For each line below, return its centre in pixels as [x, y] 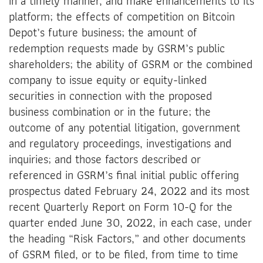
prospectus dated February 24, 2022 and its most [129, 190]
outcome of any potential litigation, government [124, 127]
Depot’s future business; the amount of [103, 32]
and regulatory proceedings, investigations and [120, 143]
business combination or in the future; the [110, 111]
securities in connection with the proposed [110, 95]
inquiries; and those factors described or [105, 159]
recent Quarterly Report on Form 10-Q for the [121, 206]
